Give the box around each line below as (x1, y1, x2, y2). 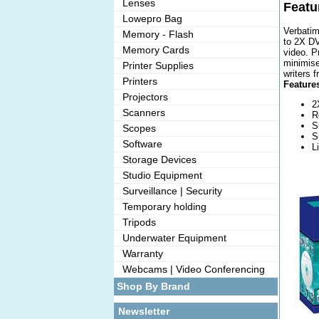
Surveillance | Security (117, 185, 222, 197)
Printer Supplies (117, 60, 194, 71)
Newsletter (118, 305, 169, 317)
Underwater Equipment (117, 232, 226, 244)
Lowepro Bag (117, 13, 182, 24)
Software (117, 138, 162, 150)
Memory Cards (117, 44, 189, 56)
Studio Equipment (117, 169, 202, 181)
